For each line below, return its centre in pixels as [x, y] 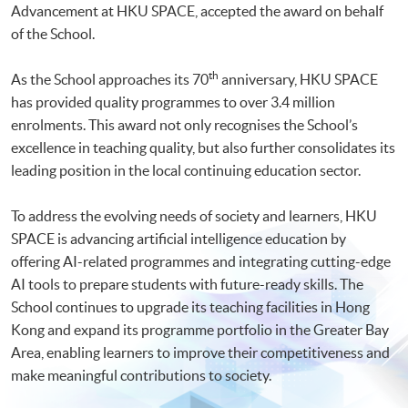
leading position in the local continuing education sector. [186, 170]
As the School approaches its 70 [110, 79]
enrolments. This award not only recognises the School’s [184, 124]
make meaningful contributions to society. [141, 375]
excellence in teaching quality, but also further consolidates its [203, 147]
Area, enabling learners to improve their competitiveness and [200, 352]
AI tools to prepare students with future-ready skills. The [187, 284]
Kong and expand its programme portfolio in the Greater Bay [200, 329]
